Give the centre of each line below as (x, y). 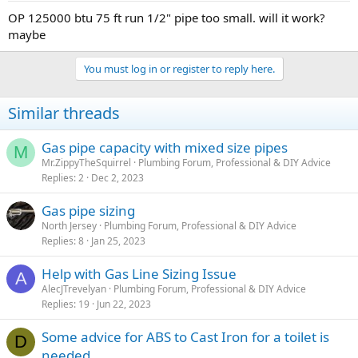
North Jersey (69, 225)
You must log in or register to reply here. (179, 68)
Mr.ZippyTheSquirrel (86, 162)
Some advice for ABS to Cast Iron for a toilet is (185, 336)
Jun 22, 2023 (124, 304)
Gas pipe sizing (88, 210)
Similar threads (64, 113)
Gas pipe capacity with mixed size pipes (165, 147)
